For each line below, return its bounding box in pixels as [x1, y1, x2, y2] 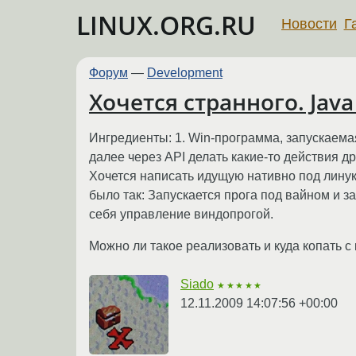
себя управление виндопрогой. [89, 207, 273, 221]
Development [147, 66, 222, 79]
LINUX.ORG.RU [76, 8, 256, 42]
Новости [281, 15, 337, 32]
